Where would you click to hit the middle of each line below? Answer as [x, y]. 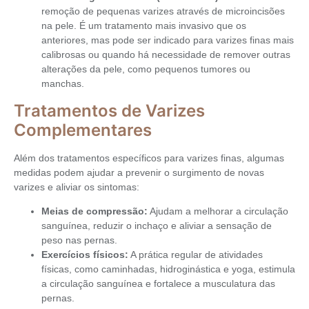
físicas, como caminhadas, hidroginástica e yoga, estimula [168, 269]
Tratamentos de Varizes [109, 110]
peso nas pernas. [79, 240]
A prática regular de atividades [196, 255]
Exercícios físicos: [85, 255]
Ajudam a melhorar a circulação [218, 211]
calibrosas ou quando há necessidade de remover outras [166, 55]
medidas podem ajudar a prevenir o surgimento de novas [139, 172]
